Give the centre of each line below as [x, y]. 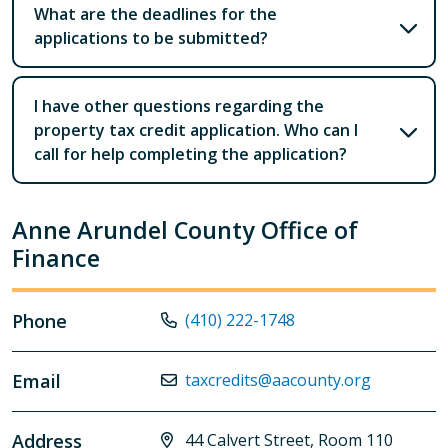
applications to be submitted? [151, 37]
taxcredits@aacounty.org [278, 379]
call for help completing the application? [190, 153]
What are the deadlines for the [155, 13]
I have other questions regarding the [179, 105]
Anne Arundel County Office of [185, 229]
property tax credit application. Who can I [196, 129]
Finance [56, 257]
